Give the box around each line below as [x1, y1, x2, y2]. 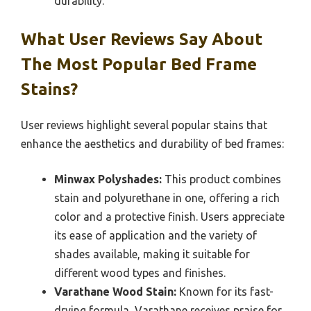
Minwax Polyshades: [54, 172, 162, 185]
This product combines [162, 172, 281, 185]
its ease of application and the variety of [54, 228, 257, 242]
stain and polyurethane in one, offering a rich [54, 191, 280, 204]
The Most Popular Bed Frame [21, 54, 257, 74]
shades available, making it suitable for [54, 247, 250, 260]
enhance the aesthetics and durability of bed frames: [21, 137, 284, 150]
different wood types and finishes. [54, 266, 226, 279]
